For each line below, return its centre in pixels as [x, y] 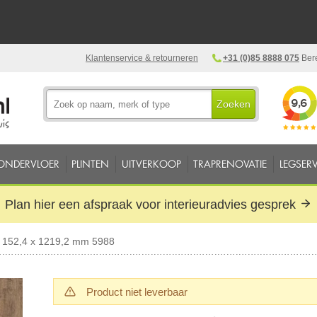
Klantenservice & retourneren [142, 58]
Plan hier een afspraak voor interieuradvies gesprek [152, 204]
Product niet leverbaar [137, 292]
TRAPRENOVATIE [230, 164]
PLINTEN [91, 164]
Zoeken [234, 104]
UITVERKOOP [151, 164]
